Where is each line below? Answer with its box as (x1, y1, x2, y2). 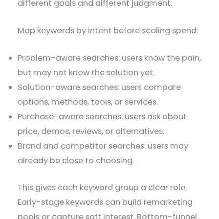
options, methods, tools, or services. (18, 96, 158, 108)
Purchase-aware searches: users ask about (18, 111, 187, 123)
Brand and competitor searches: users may (18, 140, 189, 152)
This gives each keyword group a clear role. (18, 182, 187, 194)
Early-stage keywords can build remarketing (18, 197, 193, 208)
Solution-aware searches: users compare (18, 82, 181, 93)
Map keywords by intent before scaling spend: (18, 25, 198, 37)
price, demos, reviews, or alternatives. (18, 126, 165, 137)
